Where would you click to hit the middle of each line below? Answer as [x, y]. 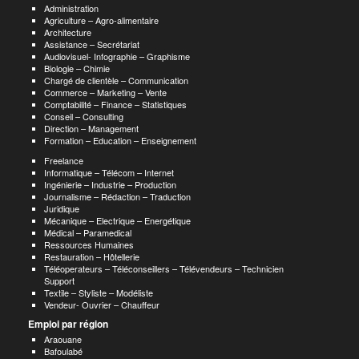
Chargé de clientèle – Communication [116, 80]
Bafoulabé [63, 351]
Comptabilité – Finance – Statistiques [115, 104]
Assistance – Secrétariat [92, 44]
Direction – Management [91, 128]
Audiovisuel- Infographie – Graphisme [117, 56]
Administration [71, 8]
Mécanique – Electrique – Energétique [117, 220]
